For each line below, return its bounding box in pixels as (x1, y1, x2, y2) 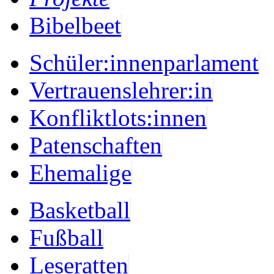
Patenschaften (29, 131, 162, 158)
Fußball (29, 224, 103, 251)
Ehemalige (29, 159, 131, 186)
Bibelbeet (29, 12, 121, 39)
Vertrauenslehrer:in (29, 76, 213, 103)
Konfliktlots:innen (29, 104, 207, 131)
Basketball (29, 196, 130, 223)
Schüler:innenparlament (29, 49, 259, 76)
